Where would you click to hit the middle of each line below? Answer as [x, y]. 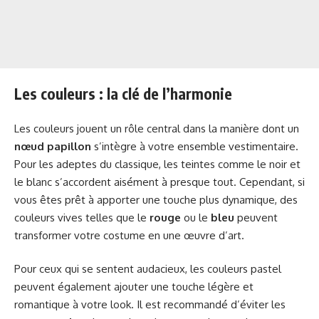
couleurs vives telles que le [82, 217]
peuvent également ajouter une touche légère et [134, 287]
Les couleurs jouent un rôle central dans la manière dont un [157, 128]
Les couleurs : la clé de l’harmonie [123, 94]
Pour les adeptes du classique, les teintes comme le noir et [157, 164]
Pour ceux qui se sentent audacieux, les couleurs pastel [148, 269]
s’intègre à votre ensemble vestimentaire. [195, 146]
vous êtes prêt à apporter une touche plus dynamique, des [156, 199]
